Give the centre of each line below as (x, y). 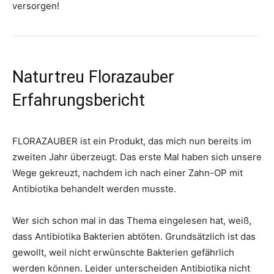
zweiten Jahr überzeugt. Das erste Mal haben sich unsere (137, 157)
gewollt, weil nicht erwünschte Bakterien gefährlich (123, 253)
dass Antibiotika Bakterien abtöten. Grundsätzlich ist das (134, 237)
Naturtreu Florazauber (93, 77)
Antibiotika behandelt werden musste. (94, 189)
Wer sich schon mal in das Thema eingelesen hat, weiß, (132, 221)
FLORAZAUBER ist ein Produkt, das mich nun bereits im (132, 141)
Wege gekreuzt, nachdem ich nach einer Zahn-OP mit (128, 173)
